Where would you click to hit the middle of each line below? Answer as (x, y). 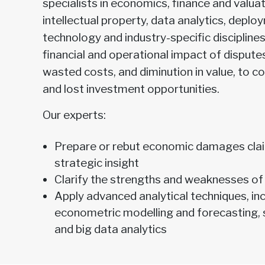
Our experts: (74, 115)
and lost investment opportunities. (131, 89)
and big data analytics (111, 229)
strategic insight (97, 163)
